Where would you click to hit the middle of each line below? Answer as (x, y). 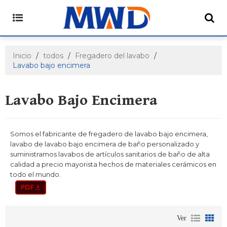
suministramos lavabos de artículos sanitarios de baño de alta (110, 154)
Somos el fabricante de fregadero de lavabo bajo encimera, (109, 134)
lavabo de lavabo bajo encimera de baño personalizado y (105, 144)
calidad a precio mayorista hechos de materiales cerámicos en (113, 164)
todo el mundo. (35, 174)
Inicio (22, 56)
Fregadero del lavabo (112, 56)
